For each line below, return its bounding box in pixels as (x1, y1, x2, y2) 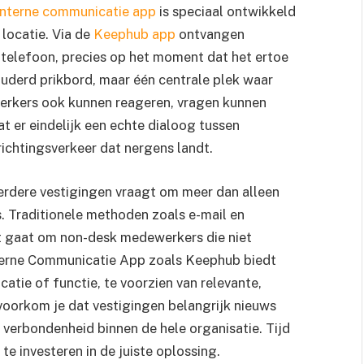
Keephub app (93, 26, 175, 43)
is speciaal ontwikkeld (156, 3, 296, 20)
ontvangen (175, 26, 245, 43)
